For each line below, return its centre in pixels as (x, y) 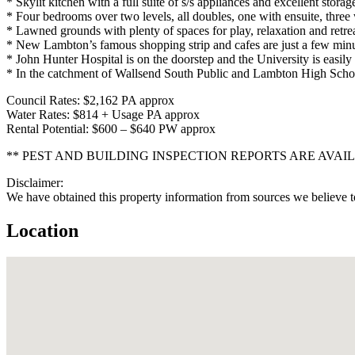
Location (42, 230)
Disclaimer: (35, 182)
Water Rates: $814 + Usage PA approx (103, 114)
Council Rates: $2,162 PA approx (90, 100)
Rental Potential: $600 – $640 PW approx (111, 128)
